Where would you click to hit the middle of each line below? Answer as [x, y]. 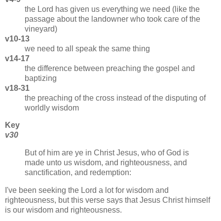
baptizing [41, 78]
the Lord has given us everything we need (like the [112, 9]
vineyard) [41, 29]
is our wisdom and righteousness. [63, 210]
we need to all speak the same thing [87, 48]
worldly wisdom [52, 108]
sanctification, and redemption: [78, 173]
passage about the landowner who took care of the [112, 19]
